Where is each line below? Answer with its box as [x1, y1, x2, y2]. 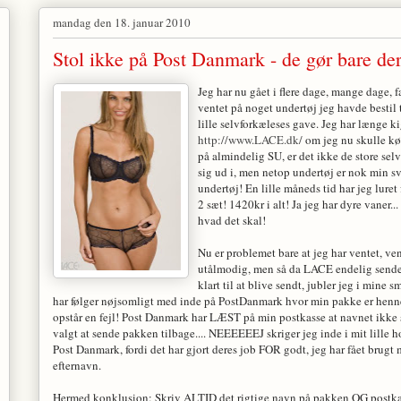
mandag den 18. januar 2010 [52, 13, 191, 30]
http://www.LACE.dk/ [197, 132, 303, 149]
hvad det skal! [197, 212, 266, 229]
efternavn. [52, 357, 101, 374]
